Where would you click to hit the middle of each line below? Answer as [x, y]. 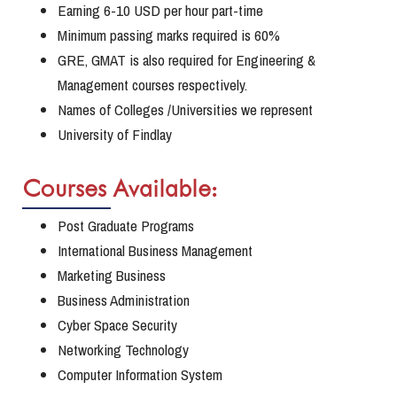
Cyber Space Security [117, 325]
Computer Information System [140, 375]
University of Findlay [115, 135]
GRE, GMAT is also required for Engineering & [187, 60]
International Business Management [155, 251]
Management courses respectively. [152, 85]
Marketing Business [112, 276]
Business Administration [124, 300]
